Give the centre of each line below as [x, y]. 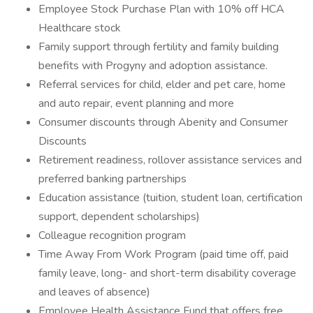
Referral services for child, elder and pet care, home [162, 85]
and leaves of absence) [94, 292]
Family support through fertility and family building [159, 47]
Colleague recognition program [112, 235]
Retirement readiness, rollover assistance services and [170, 160]
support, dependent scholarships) [119, 217]
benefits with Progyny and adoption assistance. [153, 66]
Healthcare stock [80, 28]
